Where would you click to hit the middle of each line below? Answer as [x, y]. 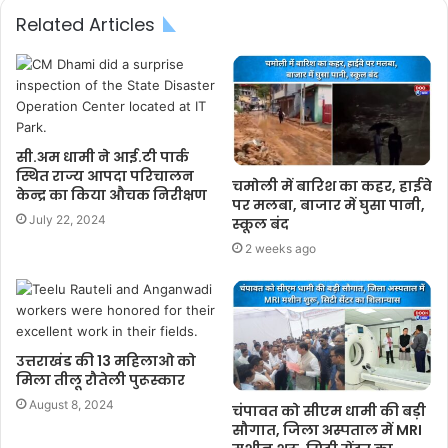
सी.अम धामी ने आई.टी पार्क [102, 157]
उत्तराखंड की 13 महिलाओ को [106, 360]
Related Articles [85, 24]
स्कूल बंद [260, 223]
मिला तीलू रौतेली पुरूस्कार [100, 379]
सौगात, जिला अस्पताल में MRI [327, 429]
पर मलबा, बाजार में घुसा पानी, [328, 204]
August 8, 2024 [71, 404]
